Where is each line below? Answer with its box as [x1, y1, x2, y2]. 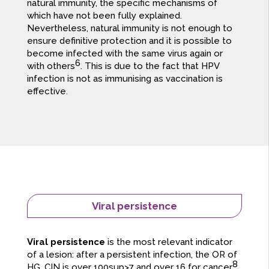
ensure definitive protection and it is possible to [26, 35, 232, 47]
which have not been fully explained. [26, 10, 182, 22]
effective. [26, 86, 68, 97]
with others [26, 61, 75, 72]
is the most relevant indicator [104, 237, 232, 248]
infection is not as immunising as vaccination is [26, 73, 223, 85]
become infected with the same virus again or [26, 48, 223, 59]
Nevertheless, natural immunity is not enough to [26, 23, 232, 34]
